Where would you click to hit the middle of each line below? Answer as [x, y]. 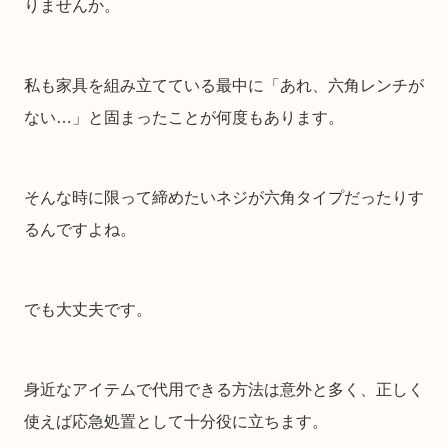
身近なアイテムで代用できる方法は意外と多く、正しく [224, 390]
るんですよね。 [80, 230]
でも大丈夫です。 [88, 310]
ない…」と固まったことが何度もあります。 [184, 118]
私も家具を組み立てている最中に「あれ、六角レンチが [224, 86]
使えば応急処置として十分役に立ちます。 [176, 422]
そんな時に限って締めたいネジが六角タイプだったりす [224, 198]
